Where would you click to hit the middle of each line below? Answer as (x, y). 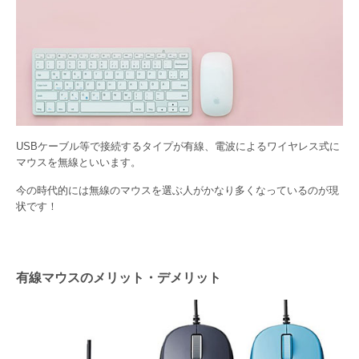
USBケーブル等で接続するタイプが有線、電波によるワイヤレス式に (178, 146)
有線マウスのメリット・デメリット (119, 277)
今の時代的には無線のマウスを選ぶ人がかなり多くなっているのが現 (177, 191)
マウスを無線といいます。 (79, 162)
